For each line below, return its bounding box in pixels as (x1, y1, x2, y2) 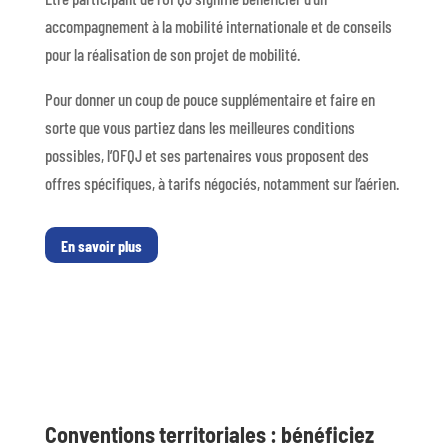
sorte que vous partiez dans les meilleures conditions (44, 116, 355, 137)
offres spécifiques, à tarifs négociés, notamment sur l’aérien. (44, 172, 399, 193)
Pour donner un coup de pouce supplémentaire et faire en (44, 88, 375, 109)
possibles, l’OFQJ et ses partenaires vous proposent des (44, 144, 369, 165)
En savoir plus (60, 235, 142, 255)
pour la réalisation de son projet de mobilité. (44, 43, 300, 64)
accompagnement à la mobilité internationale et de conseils (44, 15, 392, 36)
